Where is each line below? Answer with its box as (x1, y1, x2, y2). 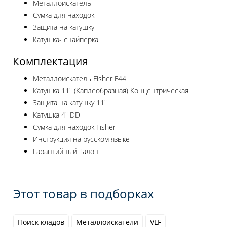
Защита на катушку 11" (33, 98, 107, 108)
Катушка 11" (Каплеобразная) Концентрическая (33, 86, 188, 96)
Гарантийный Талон (33, 146, 99, 157)
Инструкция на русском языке (33, 134, 130, 144)
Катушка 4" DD (33, 110, 80, 120)
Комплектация (13, 54, 88, 69)
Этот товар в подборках (13, 185, 154, 202)
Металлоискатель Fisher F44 (33, 73, 126, 84)
